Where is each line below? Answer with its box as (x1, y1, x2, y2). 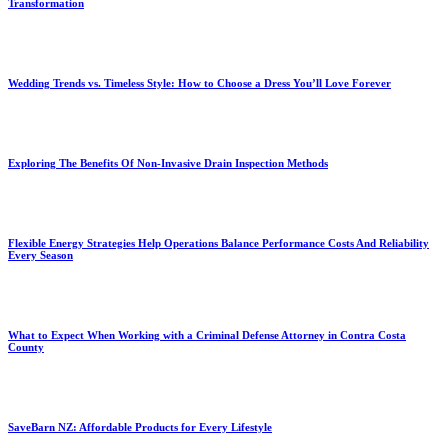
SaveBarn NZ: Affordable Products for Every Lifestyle (8, 420, 272, 433)
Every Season (8, 248, 73, 261)
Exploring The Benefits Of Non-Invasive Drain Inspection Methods (8, 156, 328, 169)
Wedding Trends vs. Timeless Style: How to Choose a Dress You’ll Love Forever (8, 76, 391, 89)
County (8, 340, 44, 353)
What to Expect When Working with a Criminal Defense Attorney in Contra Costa (8, 328, 406, 341)
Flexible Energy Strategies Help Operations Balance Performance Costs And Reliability (8, 236, 429, 249)
